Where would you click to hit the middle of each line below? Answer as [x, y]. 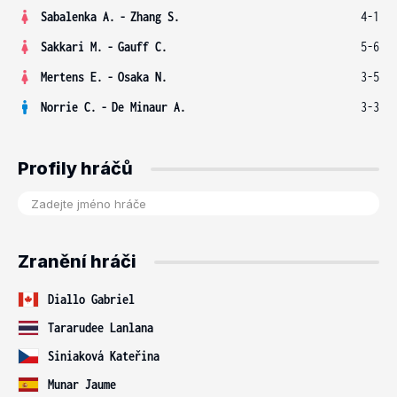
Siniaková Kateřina [104, 356]
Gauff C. [143, 47]
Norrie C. [69, 107]
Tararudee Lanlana [101, 327]
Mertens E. [72, 77]
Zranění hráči [77, 261]
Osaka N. [143, 77]
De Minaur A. [149, 107]
